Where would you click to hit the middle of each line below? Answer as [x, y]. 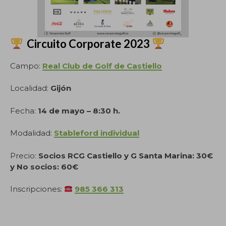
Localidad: [30, 88]
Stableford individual [97, 133]
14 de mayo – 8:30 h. [79, 110]
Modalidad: [32, 133]
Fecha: [24, 110]
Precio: [24, 155]
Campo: [26, 66]
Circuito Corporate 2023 [88, 43]
